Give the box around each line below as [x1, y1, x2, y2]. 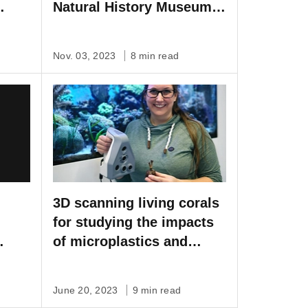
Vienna [53, 19, 98, 34]
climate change [53, 252, 153, 268]
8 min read [130, 50, 179, 62]
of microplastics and [53, 233, 188, 249]
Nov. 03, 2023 [53, 50, 119, 62]
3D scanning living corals [53, 195, 219, 210]
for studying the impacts [53, 214, 214, 230]
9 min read [132, 284, 181, 296]
